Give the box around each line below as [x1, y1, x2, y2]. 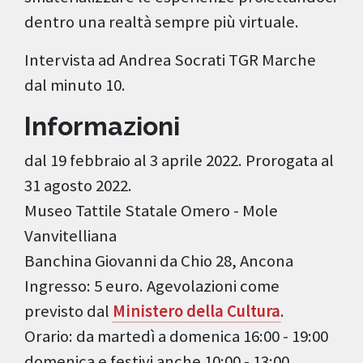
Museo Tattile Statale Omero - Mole [24, 200, 278, 222]
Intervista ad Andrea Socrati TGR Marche [24, 49, 316, 71]
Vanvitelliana [24, 225, 117, 247]
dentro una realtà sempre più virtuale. [24, 11, 299, 33]
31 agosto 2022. [24, 175, 132, 197]
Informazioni [24, 111, 180, 142]
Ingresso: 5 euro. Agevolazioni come [24, 275, 280, 297]
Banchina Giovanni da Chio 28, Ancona [24, 250, 293, 272]
